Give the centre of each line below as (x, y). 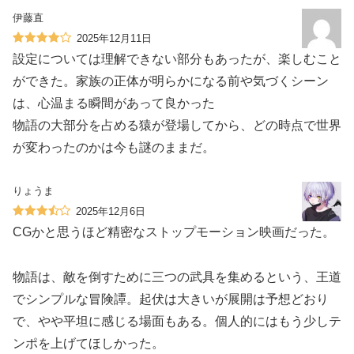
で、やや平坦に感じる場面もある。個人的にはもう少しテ (177, 322)
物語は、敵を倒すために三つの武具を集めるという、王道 (177, 277)
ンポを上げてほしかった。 (88, 344)
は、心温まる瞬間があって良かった (114, 104)
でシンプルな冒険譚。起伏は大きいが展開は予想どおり (171, 299)
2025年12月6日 (111, 212)
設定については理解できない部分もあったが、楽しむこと (177, 59)
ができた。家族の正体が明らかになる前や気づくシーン (171, 81)
